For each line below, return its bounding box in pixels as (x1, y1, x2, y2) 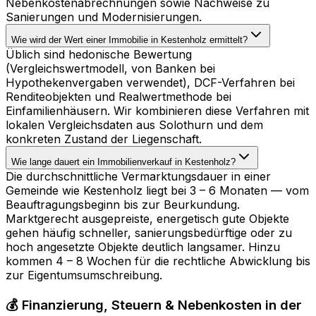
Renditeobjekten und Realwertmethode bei (6, 89, 231, 104)
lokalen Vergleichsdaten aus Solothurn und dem (6, 117, 263, 132)
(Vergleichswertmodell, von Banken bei (6, 61, 215, 75)
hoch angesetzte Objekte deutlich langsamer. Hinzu (6, 239, 280, 254)
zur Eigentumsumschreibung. (6, 267, 162, 282)
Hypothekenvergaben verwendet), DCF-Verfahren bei (6, 75, 295, 90)
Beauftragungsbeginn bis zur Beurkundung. (6, 197, 240, 212)
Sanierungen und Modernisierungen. (6, 9, 202, 24)
